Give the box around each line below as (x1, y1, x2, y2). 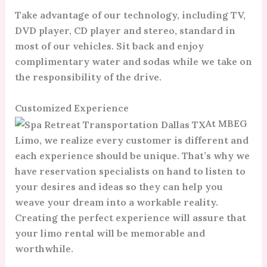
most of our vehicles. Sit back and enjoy (14, 40, 204, 52)
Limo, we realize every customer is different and (14, 133, 249, 146)
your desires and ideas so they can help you (14, 180, 223, 193)
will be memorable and (94, 226, 205, 239)
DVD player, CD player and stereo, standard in (14, 24, 235, 37)
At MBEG (205, 117, 247, 129)
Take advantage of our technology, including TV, (14, 9, 246, 21)
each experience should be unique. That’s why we (14, 149, 250, 162)
